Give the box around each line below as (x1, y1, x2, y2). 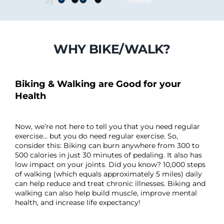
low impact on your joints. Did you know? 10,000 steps (15, 160, 205, 169)
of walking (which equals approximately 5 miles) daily (15, 169, 202, 179)
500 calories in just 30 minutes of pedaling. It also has (15, 150, 202, 160)
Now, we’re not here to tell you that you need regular (15, 122, 200, 131)
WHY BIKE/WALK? (53, 41, 170, 57)
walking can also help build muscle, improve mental (15, 188, 197, 198)
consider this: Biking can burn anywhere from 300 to (15, 141, 199, 150)
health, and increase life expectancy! (15, 198, 140, 207)
